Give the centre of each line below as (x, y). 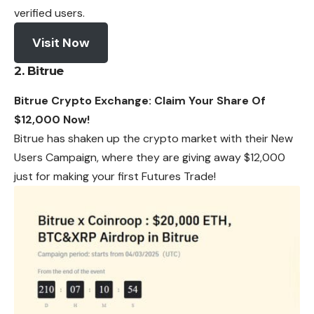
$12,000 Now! (52, 120)
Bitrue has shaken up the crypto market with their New (153, 139)
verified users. (49, 13)
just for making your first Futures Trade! (115, 177)
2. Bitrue (39, 71)
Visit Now (61, 43)
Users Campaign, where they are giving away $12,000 (150, 158)
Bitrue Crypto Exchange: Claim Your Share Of (140, 101)
